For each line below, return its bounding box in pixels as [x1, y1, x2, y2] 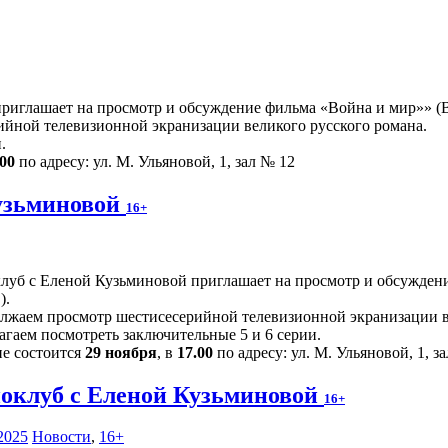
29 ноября [85, 343, 157, 361]
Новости [32, 428, 91, 446]
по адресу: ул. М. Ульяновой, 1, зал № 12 [15, 152, 295, 170]
